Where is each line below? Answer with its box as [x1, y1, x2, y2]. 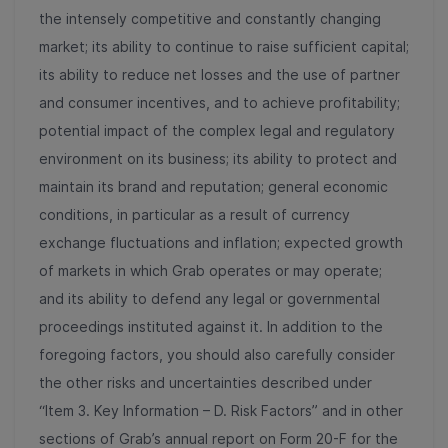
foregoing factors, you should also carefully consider [39, 345, 395, 363]
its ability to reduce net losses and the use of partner [39, 65, 400, 83]
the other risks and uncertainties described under [39, 373, 372, 391]
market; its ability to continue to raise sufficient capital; [39, 37, 409, 55]
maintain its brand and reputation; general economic [39, 177, 388, 195]
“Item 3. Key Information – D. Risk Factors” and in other [39, 401, 403, 419]
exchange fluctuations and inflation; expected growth [39, 233, 403, 251]
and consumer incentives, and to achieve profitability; [39, 93, 400, 111]
